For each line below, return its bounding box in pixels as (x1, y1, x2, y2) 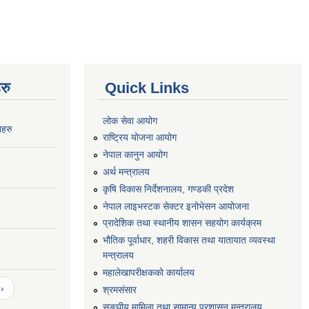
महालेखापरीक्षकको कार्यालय (103, 266, 195, 278)
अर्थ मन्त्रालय (103, 166, 150, 177)
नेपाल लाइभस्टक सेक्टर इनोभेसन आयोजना (103, 200, 249, 212)
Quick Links (105, 79, 189, 97)
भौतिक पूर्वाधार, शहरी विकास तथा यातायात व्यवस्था (103, 235, 275, 246)
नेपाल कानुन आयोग (103, 149, 168, 161)
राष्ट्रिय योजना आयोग (103, 132, 177, 143)
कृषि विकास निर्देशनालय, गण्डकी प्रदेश (103, 183, 234, 195)
